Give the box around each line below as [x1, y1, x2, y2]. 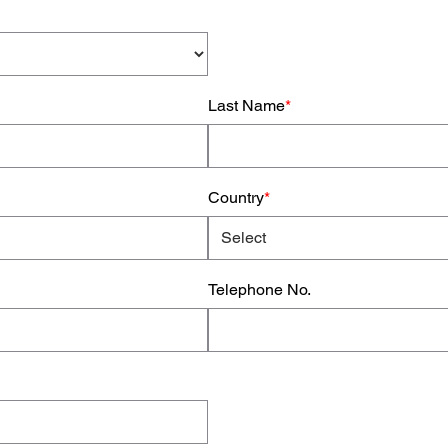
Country [208, 187, 265, 207]
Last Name [208, 95, 286, 115]
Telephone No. [208, 279, 312, 299]
